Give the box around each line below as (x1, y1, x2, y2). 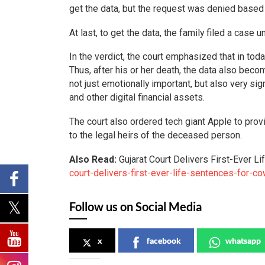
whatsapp (225, 235, 261, 245)
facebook (147, 235, 181, 245)
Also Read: (69, 153, 117, 165)
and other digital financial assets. (69, 92, 205, 104)
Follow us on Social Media (69, 199, 202, 214)
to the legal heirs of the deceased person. (69, 129, 242, 141)
